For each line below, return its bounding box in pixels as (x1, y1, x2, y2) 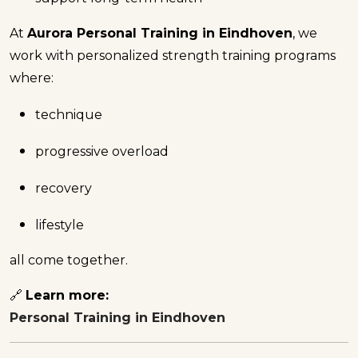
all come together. (10, 252, 128, 268)
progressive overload (35, 143, 169, 159)
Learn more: (26, 287, 109, 303)
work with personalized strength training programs (10, 47, 336, 63)
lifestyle (35, 217, 84, 233)
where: (10, 70, 54, 86)
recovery (35, 180, 92, 196)
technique (35, 106, 102, 122)
